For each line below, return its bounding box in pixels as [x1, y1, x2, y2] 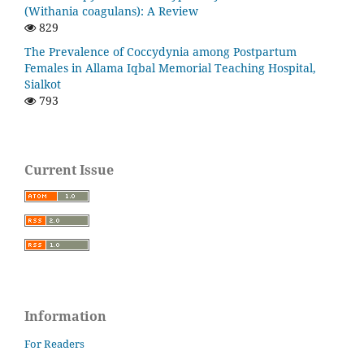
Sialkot [24, 76, 61, 92]
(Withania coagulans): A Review [24, 2, 198, 19]
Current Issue [24, 160, 114, 179]
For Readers [24, 336, 84, 352]
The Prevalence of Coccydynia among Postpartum [24, 43, 297, 59]
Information [24, 306, 106, 325]
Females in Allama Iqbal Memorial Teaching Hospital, [24, 59, 316, 76]
